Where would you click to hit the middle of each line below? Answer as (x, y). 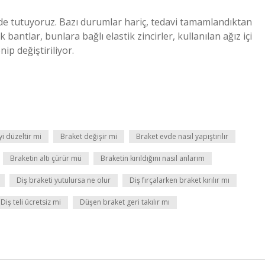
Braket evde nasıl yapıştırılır (182, 136)
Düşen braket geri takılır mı (125, 202)
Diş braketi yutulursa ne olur (64, 180)
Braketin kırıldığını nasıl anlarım (153, 158)
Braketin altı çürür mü (46, 158)
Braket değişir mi (89, 136)
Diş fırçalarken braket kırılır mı (180, 180)
